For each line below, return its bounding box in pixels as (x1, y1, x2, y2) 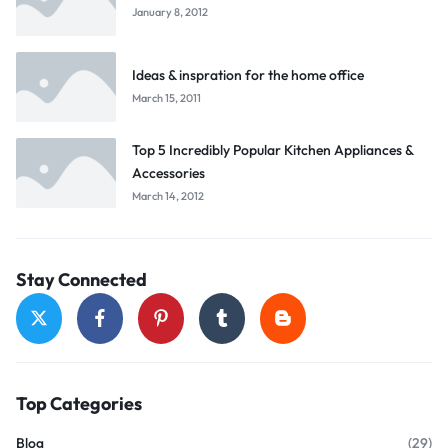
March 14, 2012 (132, 188, 204, 203)
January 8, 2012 (132, 5, 208, 20)
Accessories (132, 163, 205, 182)
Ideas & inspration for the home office (132, 66, 364, 85)
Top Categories (16, 391, 142, 415)
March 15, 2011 (132, 91, 201, 106)
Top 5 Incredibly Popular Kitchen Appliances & (132, 140, 413, 159)
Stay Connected (16, 267, 147, 291)
